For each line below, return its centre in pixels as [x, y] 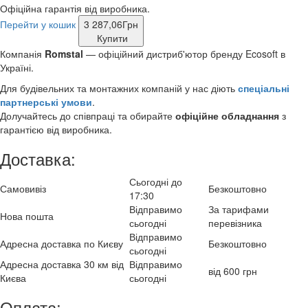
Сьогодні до [156, 182]
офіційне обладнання [227, 116]
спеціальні [264, 88]
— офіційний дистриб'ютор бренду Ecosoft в [184, 54]
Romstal [64, 54]
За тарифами [239, 209]
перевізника [235, 223]
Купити [112, 38]
